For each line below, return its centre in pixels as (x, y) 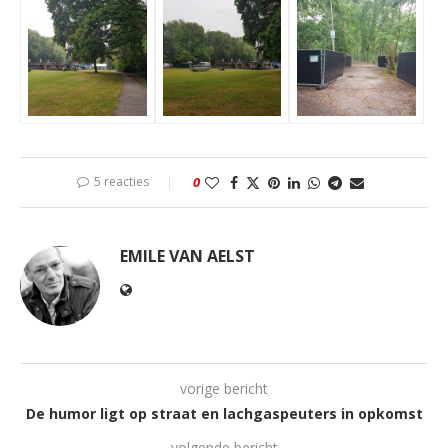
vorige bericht (224, 388)
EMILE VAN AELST (187, 255)
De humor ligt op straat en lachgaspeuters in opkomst (224, 413)
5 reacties (121, 181)
